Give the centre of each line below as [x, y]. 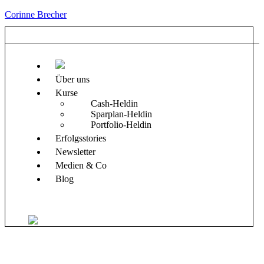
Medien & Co [81, 165]
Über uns [72, 79]
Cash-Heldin [114, 103]
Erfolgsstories [81, 138]
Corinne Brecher [36, 14]
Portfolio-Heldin [121, 125]
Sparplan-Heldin [121, 114]
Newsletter [75, 152]
